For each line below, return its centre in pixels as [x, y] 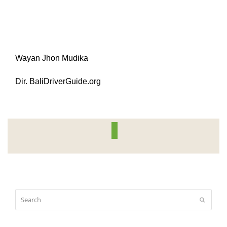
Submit [213, 199]
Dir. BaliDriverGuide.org [58, 82]
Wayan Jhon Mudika [52, 58]
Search [25, 194]
